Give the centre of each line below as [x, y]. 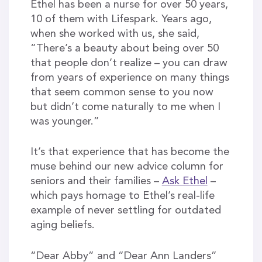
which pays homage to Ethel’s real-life [122, 196]
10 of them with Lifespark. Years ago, [121, 20]
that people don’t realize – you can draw [129, 63]
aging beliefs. [62, 225]
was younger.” [65, 122]
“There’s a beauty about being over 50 [124, 49]
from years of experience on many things [130, 78]
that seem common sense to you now [122, 93]
